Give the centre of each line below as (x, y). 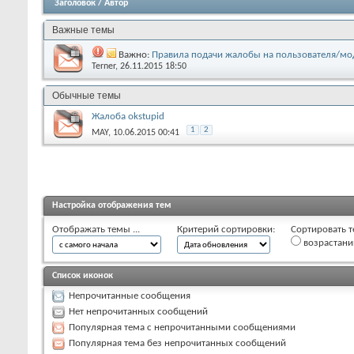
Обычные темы (89, 95)
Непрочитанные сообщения (130, 296)
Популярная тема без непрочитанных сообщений (177, 343)
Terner (104, 66)
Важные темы (86, 30)
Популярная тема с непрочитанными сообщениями (182, 327)
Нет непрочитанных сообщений (138, 311)
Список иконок (83, 275)
